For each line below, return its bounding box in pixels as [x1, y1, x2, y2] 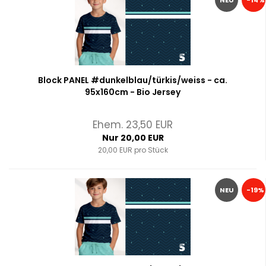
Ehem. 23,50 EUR [93, 118, 173, 132]
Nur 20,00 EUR [102, 132, 164, 144]
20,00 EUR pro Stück [97, 145, 168, 155]
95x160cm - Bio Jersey [85, 86, 180, 98]
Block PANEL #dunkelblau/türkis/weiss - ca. [38, 74, 227, 86]
